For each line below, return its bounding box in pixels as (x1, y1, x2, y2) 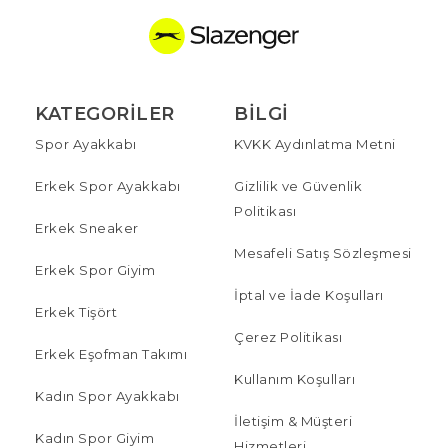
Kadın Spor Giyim (35, 429, 154, 446)
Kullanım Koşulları (234, 370, 355, 387)
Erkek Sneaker (35, 219, 139, 236)
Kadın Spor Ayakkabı (35, 387, 180, 404)
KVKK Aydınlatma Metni (234, 135, 396, 152)
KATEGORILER (35, 102, 175, 125)
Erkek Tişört (35, 303, 117, 320)
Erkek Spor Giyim (35, 261, 155, 278)
